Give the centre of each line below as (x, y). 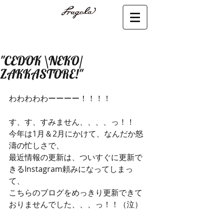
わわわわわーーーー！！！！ (60, 98)
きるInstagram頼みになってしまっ (71, 169)
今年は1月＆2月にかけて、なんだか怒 (76, 134)
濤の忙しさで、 (36, 145)
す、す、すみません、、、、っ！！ (72, 122)
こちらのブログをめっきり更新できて (76, 192)
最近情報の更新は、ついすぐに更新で (76, 157)
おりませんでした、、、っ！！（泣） (76, 204)
